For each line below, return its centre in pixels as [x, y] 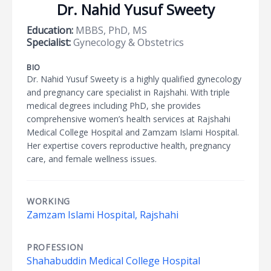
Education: [50, 30]
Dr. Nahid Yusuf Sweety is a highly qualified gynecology [134, 79]
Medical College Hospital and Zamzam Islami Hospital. [133, 132]
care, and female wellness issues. [92, 159]
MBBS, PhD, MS [110, 30]
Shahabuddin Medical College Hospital [113, 261]
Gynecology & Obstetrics [127, 42]
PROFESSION [55, 247]
